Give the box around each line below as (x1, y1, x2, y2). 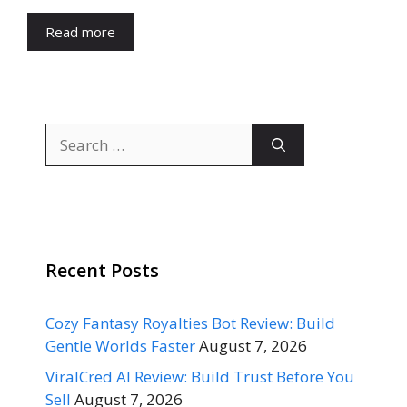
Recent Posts (45, 258, 159, 283)
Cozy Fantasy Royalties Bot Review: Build (45, 313, 335, 333)
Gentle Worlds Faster (45, 335, 195, 356)
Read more (45, 23, 115, 41)
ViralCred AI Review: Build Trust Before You (45, 365, 354, 387)
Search (45, 124, 93, 144)
